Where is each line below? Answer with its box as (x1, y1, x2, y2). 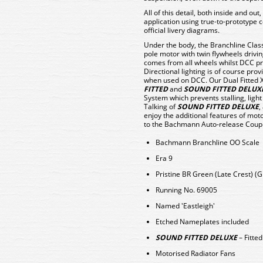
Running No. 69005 (156, 185, 217, 195)
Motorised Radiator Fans (156, 248, 235, 258)
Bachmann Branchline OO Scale (156, 137, 259, 147)
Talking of (144, 102, 177, 112)
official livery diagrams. (144, 25, 220, 35)
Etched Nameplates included (156, 217, 249, 227)
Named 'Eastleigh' (156, 201, 215, 211)
